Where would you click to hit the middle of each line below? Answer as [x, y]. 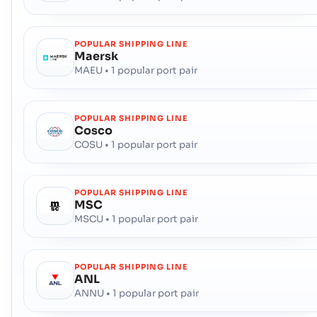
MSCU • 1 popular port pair [137, 219]
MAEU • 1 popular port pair [136, 70]
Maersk [97, 56]
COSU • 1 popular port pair [136, 144]
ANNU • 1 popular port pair [137, 293]
